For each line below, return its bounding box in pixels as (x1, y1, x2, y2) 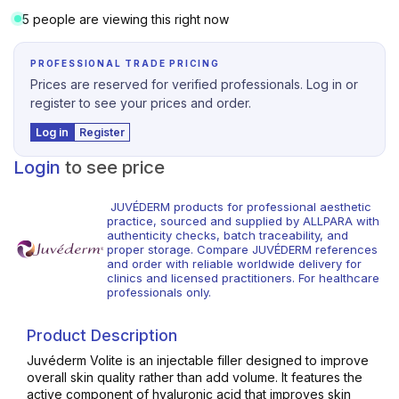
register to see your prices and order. (30, 94, 251, 110)
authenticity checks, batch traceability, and (106, 227, 348, 242)
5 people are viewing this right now (22, 11, 229, 27)
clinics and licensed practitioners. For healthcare (106, 270, 379, 285)
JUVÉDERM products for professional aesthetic (106, 199, 371, 214)
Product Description (27, 325, 177, 345)
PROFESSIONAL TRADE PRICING (30, 57, 220, 69)
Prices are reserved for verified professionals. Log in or (30, 76, 358, 92)
